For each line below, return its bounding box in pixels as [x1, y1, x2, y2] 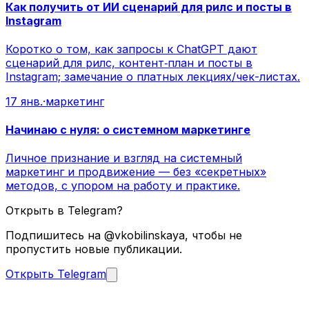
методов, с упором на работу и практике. [6, 179, 240, 193]
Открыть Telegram [6, 267, 106, 281]
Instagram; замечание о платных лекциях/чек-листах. [6, 69, 300, 83]
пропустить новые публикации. [6, 242, 182, 257]
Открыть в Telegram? [6, 203, 123, 218]
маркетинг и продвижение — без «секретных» [6, 165, 266, 179]
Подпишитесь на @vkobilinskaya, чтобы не [6, 228, 242, 243]
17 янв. [6, 94, 43, 108]
